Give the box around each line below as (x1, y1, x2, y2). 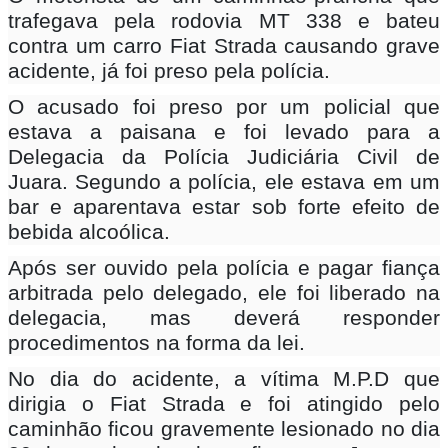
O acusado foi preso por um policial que (8, 95, 440, 120)
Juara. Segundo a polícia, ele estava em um (8, 170, 440, 195)
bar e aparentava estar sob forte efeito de (8, 195, 440, 220)
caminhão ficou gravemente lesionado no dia (8, 417, 440, 442)
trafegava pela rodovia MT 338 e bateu (8, 9, 440, 34)
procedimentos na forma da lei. (8, 331, 305, 356)
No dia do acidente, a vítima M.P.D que (8, 367, 440, 392)
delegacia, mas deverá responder (8, 306, 440, 331)
